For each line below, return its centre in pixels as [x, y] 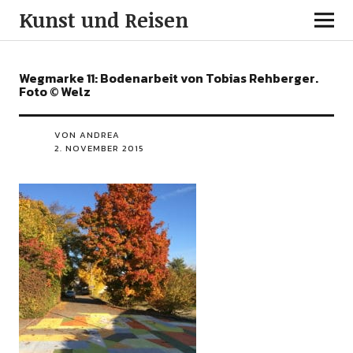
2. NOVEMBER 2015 [99, 148]
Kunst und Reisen [103, 20]
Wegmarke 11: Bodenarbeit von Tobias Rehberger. [168, 78]
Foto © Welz [54, 91]
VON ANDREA [87, 135]
